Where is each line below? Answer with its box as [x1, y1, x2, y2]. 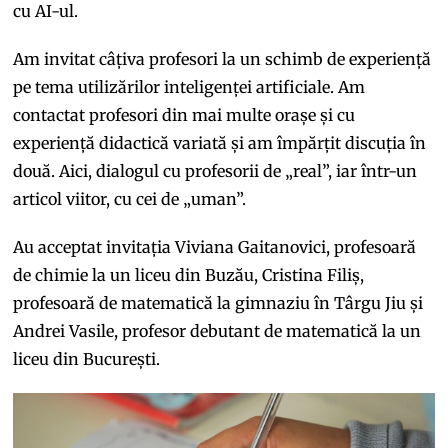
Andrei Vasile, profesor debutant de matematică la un [13, 321, 422, 342]
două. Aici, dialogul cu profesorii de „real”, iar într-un [13, 161, 418, 182]
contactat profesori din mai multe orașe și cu [13, 105, 356, 126]
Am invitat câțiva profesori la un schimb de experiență [13, 49, 432, 70]
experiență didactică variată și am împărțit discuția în [13, 133, 427, 154]
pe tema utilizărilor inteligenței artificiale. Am [13, 77, 366, 98]
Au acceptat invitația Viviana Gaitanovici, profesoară [13, 237, 417, 258]
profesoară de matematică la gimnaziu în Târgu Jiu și [13, 293, 424, 314]
